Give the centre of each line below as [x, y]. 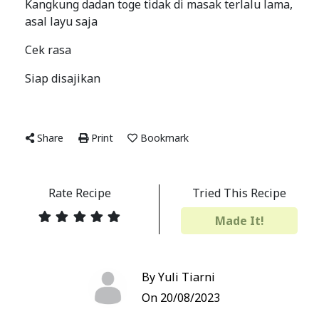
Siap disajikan [63, 78]
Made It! [239, 221]
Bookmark [164, 138]
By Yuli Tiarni [178, 277]
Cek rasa [48, 50]
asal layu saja [61, 21]
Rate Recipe [79, 193]
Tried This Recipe [239, 193]
